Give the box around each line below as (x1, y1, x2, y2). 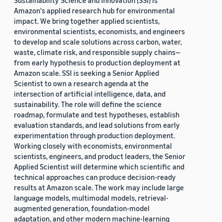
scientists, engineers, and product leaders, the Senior (14, 152, 185, 161)
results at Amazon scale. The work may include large (14, 183, 184, 192)
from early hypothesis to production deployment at (14, 58, 180, 67)
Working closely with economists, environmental (14, 141, 172, 151)
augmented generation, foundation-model (14, 204, 150, 213)
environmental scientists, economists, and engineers (14, 27, 185, 36)
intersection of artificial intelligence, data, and (14, 89, 166, 99)
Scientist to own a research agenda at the (14, 79, 149, 88)
